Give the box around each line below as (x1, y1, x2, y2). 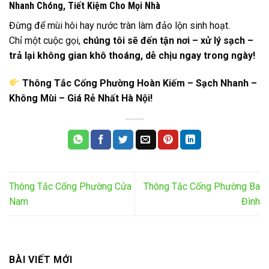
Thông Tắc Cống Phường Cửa (9, 181, 131, 193)
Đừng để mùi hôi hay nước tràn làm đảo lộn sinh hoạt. (9, 20, 230, 32)
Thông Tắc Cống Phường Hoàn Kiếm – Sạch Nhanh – (22, 77, 258, 89)
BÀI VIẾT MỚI (9, 254, 73, 266)
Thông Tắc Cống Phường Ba (144, 181, 260, 193)
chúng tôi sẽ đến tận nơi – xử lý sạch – (83, 35, 253, 47)
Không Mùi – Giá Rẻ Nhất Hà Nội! (9, 92, 153, 104)
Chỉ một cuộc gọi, (9, 35, 83, 47)
